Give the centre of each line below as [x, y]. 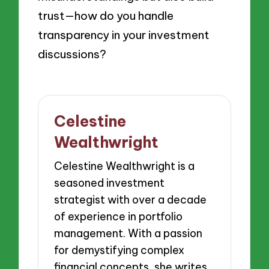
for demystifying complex [119, 250]
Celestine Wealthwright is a [125, 166]
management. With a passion [128, 234]
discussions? [72, 54]
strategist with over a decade [131, 200]
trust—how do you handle [106, 16]
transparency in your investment [124, 35]
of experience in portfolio [119, 217]
